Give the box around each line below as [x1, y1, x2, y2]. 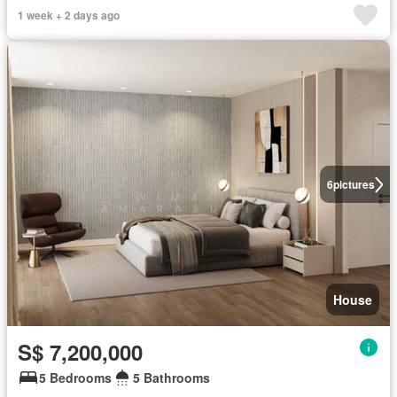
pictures [332, 176, 375, 193]
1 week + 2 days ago [18, 6, 120, 23]
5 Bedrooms [39, 369, 112, 387]
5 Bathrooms [133, 369, 210, 387]
